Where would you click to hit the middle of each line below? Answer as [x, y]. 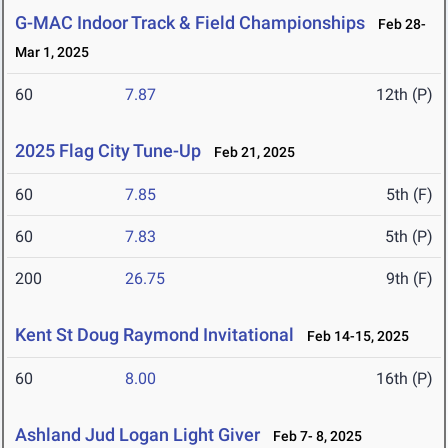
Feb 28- [397, 24]
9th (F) [409, 279]
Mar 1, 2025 [52, 52]
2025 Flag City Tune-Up [108, 151]
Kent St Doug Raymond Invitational [154, 335]
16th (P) [404, 379]
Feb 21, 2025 [250, 152]
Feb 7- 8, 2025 [313, 436]
